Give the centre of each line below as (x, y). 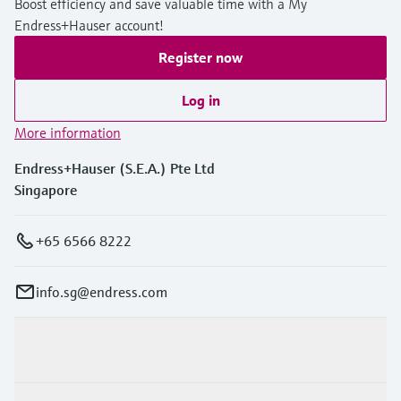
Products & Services (76, 350)
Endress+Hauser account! (89, 25)
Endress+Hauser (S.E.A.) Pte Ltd (115, 168)
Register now (200, 57)
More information (68, 132)
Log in (200, 100)
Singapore (46, 189)
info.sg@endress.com (102, 291)
